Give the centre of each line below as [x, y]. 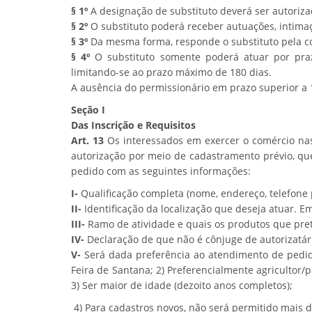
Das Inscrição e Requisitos [133, 125]
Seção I [88, 110]
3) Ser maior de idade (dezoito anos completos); [182, 285]
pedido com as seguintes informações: [161, 171]
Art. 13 [88, 140]
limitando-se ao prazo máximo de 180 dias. [171, 72]
